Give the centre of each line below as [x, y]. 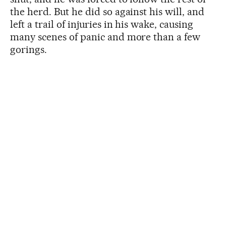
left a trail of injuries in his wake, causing [102, 24]
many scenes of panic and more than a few [105, 37]
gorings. [29, 49]
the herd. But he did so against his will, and [107, 12]
